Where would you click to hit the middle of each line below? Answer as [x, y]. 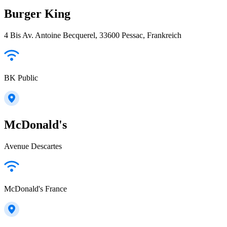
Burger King [37, 13]
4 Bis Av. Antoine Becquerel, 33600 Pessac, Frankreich [93, 35]
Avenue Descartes [33, 146]
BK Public [21, 78]
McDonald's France [35, 188]
